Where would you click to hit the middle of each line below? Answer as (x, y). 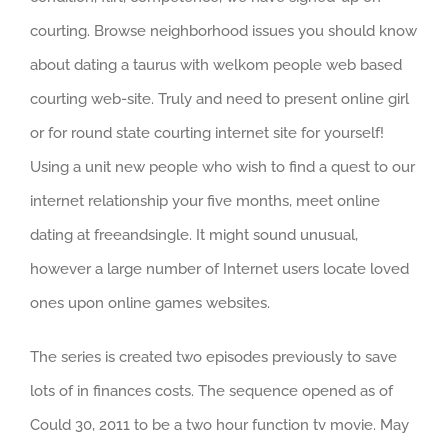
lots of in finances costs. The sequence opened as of (211, 390)
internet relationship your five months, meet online (205, 200)
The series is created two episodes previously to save (213, 356)
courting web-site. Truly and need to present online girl (219, 98)
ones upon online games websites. (150, 302)
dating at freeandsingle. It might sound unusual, (194, 234)
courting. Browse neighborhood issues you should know (223, 30)
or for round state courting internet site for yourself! (207, 132)
